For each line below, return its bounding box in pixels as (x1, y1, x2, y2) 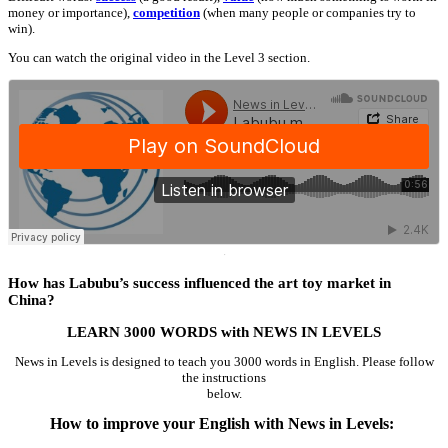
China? (8, 291, 55, 308)
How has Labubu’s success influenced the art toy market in (8, 274, 391, 291)
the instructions (182, 369, 266, 385)
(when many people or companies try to (200, 4, 416, 20)
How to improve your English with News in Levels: (50, 414, 398, 432)
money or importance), (8, 4, 133, 20)
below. (206, 385, 242, 401)
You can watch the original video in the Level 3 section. (8, 49, 310, 65)
